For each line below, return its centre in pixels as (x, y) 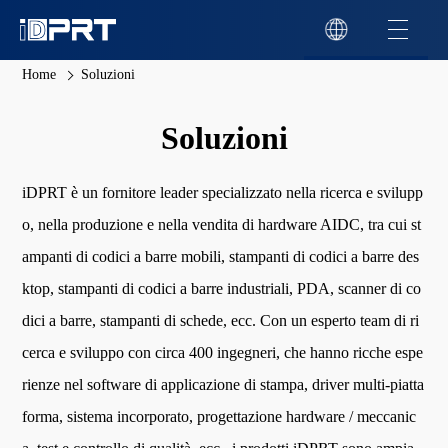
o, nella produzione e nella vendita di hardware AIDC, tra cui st (222, 224)
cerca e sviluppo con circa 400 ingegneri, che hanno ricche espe (223, 352)
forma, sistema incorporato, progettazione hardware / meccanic (219, 416)
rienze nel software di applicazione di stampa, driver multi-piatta (223, 384)
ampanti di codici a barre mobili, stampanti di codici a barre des (221, 256)
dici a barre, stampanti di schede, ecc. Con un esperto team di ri (221, 320)
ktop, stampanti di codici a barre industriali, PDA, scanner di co (222, 288)
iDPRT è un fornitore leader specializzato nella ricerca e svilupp (223, 192)
